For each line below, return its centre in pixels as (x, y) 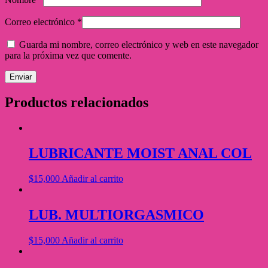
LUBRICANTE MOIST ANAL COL (140, 153)
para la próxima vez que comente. (68, 55)
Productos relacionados (77, 103)
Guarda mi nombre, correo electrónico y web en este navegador (139, 44)
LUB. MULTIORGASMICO (116, 215)
